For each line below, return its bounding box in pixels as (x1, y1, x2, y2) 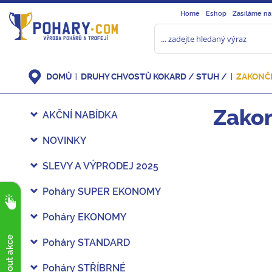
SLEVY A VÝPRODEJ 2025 (42, 160, 158, 172)
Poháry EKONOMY (42, 211, 126, 223)
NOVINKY (42, 135, 86, 146)
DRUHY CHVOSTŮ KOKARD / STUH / (81, 72, 227, 81)
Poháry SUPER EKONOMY (42, 186, 161, 197)
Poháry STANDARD (42, 237, 130, 248)
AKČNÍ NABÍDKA (42, 109, 118, 121)
